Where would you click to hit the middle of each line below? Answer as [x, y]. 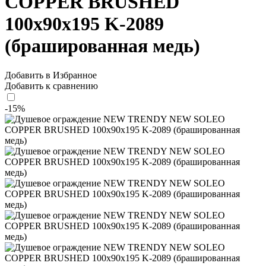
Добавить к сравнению [51, 85]
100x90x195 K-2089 [84, 24]
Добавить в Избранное [51, 75]
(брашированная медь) [102, 46]
